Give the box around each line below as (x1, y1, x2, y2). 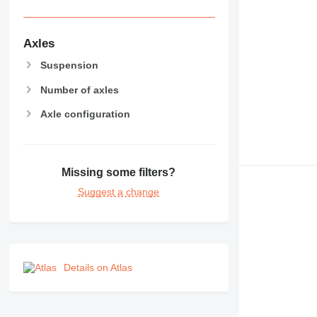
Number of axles (40, 83, 119, 96)
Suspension (40, 59, 98, 71)
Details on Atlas (63, 262, 132, 274)
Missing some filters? (62, 166, 176, 179)
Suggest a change (78, 186, 160, 198)
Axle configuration (40, 108, 130, 120)
